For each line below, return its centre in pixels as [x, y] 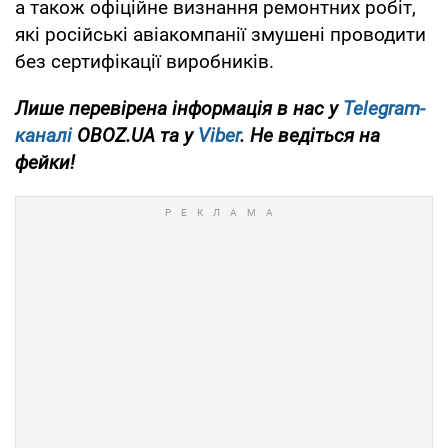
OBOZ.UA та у [135, 135]
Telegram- [384, 108]
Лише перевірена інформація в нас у [179, 108]
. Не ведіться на [310, 135]
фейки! [45, 162]
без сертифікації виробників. [144, 61]
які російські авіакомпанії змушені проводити [220, 34]
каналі [43, 135]
